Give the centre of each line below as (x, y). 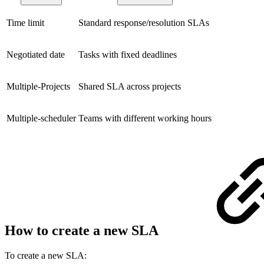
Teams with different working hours (145, 118)
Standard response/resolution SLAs (144, 22)
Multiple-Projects (38, 86)
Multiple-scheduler (41, 118)
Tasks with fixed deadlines (128, 54)
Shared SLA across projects (130, 86)
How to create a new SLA (83, 230)
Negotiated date (36, 54)
